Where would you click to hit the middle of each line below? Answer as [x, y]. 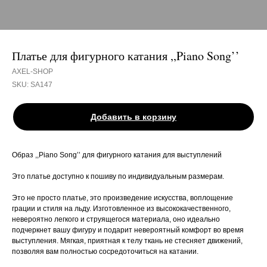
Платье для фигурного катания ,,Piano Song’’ [126, 56]
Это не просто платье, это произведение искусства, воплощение [122, 198]
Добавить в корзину [133, 117]
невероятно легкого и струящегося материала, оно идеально [116, 219]
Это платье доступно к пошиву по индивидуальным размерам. [118, 176]
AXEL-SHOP [32, 72]
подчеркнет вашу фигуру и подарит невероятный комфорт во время [128, 230]
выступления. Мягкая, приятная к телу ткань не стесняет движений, [127, 241]
